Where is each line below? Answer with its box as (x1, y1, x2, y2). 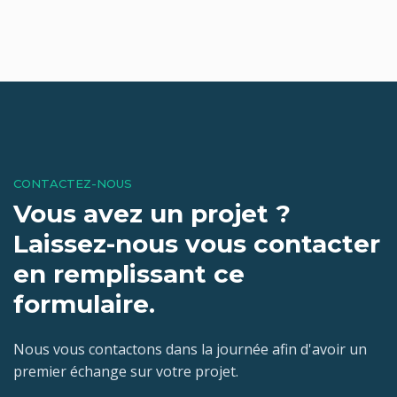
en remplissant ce (13, 259, 245, 290)
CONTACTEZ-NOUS (13, 176, 132, 191)
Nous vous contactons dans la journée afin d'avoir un (13, 339, 367, 360)
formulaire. (13, 289, 155, 320)
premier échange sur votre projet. (13, 362, 238, 382)
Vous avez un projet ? (13, 198, 291, 230)
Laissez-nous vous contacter (13, 229, 380, 260)
